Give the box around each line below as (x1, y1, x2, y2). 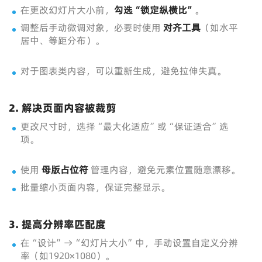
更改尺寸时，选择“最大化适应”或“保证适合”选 (20, 120, 229, 133)
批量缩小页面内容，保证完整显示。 (20, 181, 170, 194)
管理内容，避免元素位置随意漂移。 (88, 163, 240, 176)
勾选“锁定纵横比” (114, 4, 195, 16)
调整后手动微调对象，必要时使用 (20, 21, 163, 34)
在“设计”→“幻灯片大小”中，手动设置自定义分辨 (20, 236, 238, 249)
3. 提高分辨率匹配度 (9, 217, 106, 232)
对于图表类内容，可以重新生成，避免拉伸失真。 (20, 64, 226, 77)
